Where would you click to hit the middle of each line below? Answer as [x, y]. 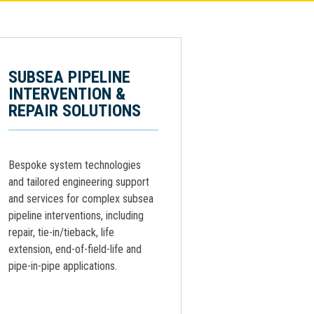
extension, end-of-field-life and [75, 249]
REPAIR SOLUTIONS [75, 111]
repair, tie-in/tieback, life [61, 232]
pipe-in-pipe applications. [63, 266]
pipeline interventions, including [76, 216]
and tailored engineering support [79, 182]
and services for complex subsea [81, 199]
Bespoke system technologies [75, 165]
